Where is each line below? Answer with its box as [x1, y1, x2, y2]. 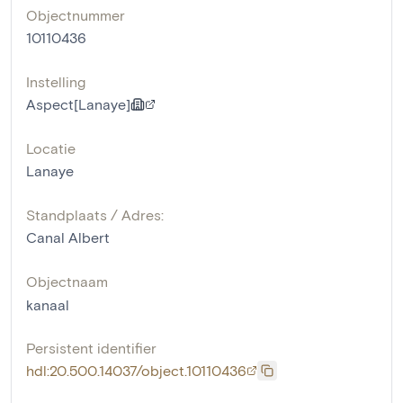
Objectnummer [26, 5, 125, 23]
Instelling [26, 72, 85, 90]
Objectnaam [26, 272, 108, 290]
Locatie [26, 139, 76, 157]
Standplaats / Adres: [26, 205, 164, 223]
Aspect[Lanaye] [26, 94, 130, 112]
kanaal [26, 295, 69, 313]
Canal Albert [26, 228, 110, 246]
